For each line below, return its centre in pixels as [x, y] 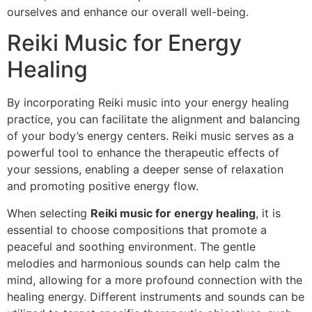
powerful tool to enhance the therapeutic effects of [143, 153]
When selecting [49, 213]
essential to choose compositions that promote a [137, 229]
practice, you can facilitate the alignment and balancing [154, 119]
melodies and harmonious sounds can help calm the [143, 263]
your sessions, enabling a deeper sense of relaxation [145, 170]
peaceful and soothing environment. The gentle [131, 246]
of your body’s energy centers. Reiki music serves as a [150, 136]
